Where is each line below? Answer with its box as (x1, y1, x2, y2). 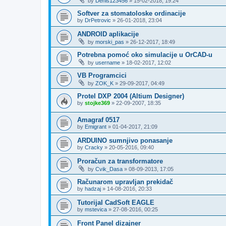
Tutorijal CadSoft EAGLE (77, 198, 154, 206)
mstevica (85, 206, 107, 212)
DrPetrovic (85, 17, 111, 23)
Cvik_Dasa (95, 165, 123, 172)
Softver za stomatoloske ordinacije (77, 10, 186, 17)
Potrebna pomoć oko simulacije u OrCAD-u (77, 51, 212, 59)
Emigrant (85, 123, 106, 130)
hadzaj (85, 185, 101, 192)
